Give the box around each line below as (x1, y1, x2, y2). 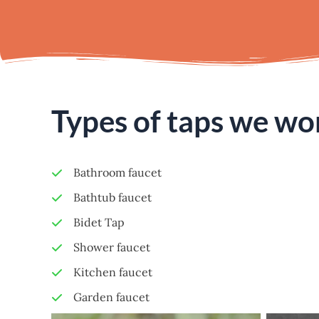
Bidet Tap (73, 215, 125, 229)
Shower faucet (73, 240, 150, 254)
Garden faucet (73, 290, 150, 304)
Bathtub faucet (73, 190, 152, 204)
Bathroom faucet (73, 165, 162, 179)
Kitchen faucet (73, 265, 152, 279)
